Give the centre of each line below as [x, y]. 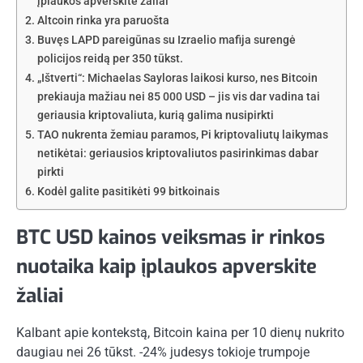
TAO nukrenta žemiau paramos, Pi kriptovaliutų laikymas [182, 135]
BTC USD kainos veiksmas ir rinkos [171, 237]
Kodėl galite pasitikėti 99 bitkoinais [128, 191]
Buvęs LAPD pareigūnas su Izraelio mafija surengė [166, 40]
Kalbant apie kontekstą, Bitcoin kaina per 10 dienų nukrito [180, 332]
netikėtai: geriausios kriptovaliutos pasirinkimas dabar [177, 153]
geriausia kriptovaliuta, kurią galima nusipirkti [155, 115]
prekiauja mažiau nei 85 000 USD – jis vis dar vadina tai [178, 96]
